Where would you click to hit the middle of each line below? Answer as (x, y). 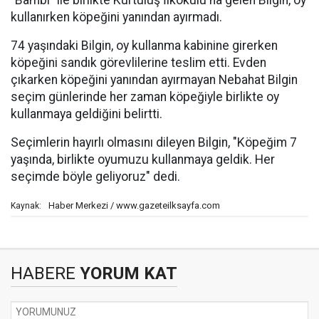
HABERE (43, 273)
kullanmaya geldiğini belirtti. (87, 114)
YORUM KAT (126, 273)
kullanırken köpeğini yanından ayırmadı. (116, 17)
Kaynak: (26, 206)
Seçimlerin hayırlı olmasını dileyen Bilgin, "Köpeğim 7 (154, 142)
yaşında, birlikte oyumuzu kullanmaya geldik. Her (143, 159)
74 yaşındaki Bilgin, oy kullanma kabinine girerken (144, 46)
